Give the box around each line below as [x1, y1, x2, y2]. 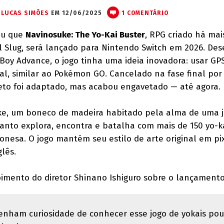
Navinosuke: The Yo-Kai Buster [25, 29, 145, 40]
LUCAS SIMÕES [1, 9, 49, 16]
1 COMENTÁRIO [121, 9, 168, 16]
